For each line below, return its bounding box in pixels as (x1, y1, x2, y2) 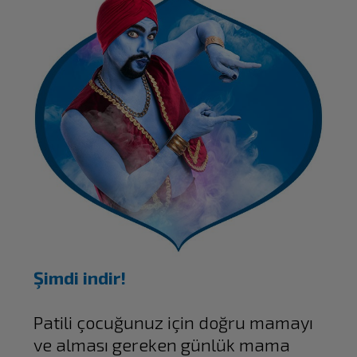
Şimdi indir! (33, 267, 127, 288)
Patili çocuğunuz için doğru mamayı (33, 312, 314, 333)
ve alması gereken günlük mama (33, 334, 291, 355)
